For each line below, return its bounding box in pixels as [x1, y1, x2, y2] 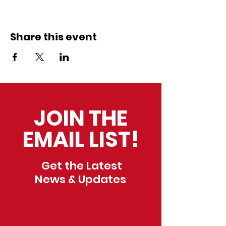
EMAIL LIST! [23, 124, 139, 154]
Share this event [10, 29, 97, 44]
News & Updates [35, 171, 126, 187]
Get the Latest [39, 157, 122, 174]
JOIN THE [34, 103, 128, 133]
